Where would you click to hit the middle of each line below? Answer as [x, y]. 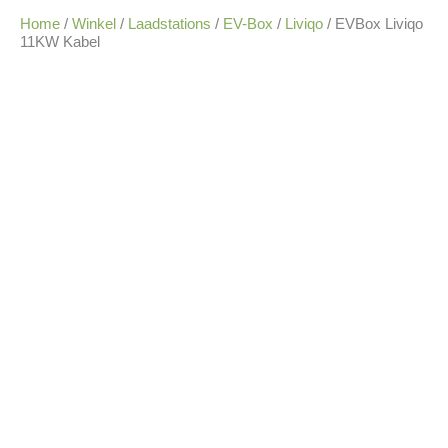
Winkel [94, 24]
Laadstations [169, 24]
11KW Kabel [60, 42]
